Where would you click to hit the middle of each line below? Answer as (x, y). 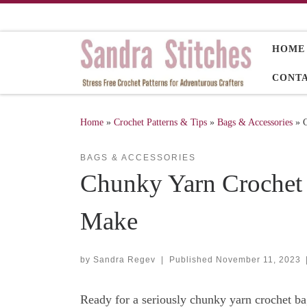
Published (192, 259)
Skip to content (52, 19)
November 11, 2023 (258, 259)
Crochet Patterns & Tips (160, 122)
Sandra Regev (124, 259)
